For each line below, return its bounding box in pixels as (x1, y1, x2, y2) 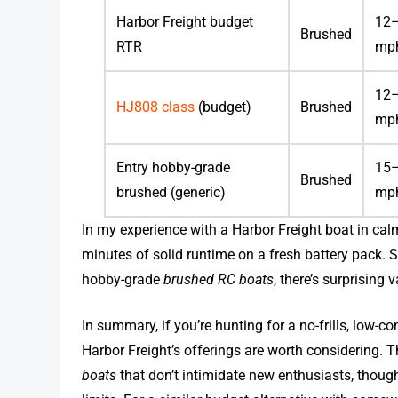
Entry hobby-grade (116, 159, 231, 177)
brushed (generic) (116, 184, 227, 202)
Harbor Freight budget (116, 13, 254, 31)
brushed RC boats (163, 271, 275, 289)
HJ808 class (116, 99, 195, 116)
